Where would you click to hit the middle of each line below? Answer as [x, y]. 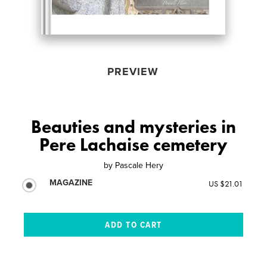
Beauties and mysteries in [133, 127]
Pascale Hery [139, 165]
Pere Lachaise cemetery [133, 145]
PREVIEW [133, 71]
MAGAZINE [71, 182]
